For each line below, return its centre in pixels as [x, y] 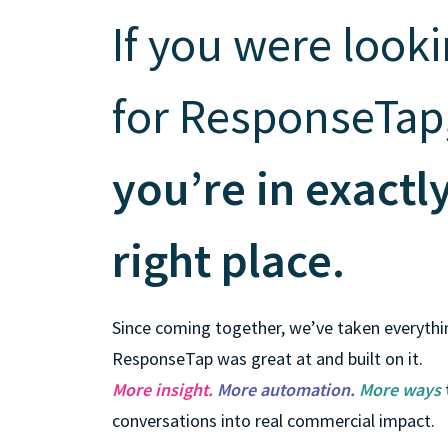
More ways [400, 389]
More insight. [162, 389]
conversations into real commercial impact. [273, 420]
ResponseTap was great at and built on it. [267, 358]
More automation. [286, 389]
